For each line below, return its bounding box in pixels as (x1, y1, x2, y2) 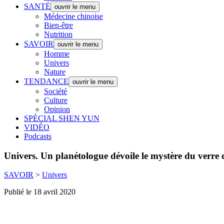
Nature (44, 67, 65, 76)
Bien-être (44, 21, 73, 29)
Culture (44, 96, 67, 104)
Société (44, 87, 67, 95)
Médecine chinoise (44, 12, 103, 20)
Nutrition (44, 30, 72, 38)
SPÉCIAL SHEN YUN (24, 114, 99, 122)
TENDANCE (24, 77, 68, 85)
